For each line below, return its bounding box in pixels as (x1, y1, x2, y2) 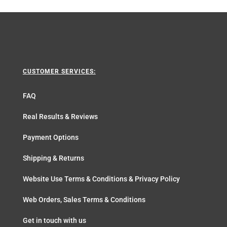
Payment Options (22, 133, 79, 142)
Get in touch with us (22, 216, 86, 225)
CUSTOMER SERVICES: (22, 68, 96, 75)
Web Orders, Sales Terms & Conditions (22, 196, 145, 204)
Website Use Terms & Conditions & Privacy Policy (22, 175, 180, 183)
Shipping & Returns (22, 154, 84, 163)
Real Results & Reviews (22, 112, 98, 121)
